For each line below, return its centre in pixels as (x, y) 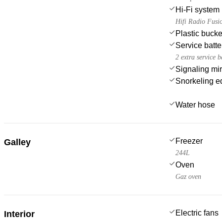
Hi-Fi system (197, 9)
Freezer (189, 141)
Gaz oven (188, 176)
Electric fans (197, 213)
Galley (17, 142)
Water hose (195, 105)
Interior (19, 214)
